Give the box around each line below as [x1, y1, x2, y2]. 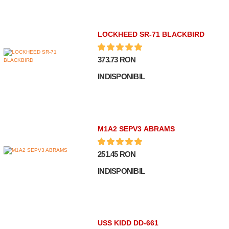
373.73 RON [98, 55, 136, 64]
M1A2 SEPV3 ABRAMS [98, 124, 175, 133]
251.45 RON [98, 149, 136, 158]
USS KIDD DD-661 [98, 218, 159, 227]
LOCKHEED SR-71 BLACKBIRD [98, 30, 205, 39]
